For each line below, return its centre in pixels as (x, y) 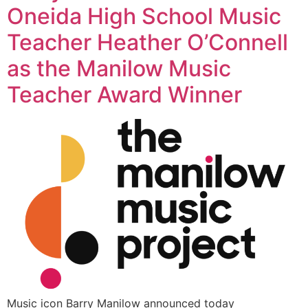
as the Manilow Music (119, 68)
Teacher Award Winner (124, 95)
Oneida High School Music (144, 16)
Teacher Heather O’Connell (147, 42)
